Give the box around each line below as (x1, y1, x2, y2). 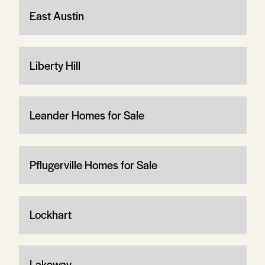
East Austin (29, 8, 84, 24)
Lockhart (29, 206, 72, 222)
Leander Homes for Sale (29, 107, 144, 123)
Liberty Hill (29, 57, 80, 73)
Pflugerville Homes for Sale (29, 157, 157, 173)
